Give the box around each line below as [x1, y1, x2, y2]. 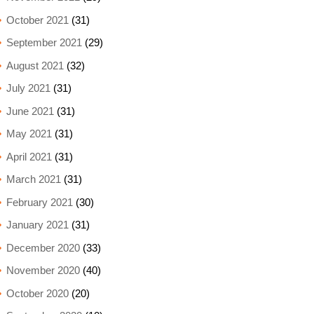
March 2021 [6, 173, 61, 185]
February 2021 [6, 196, 73, 208]
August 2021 [6, 59, 64, 71]
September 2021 [6, 36, 82, 48]
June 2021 [6, 104, 54, 117]
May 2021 [6, 128, 52, 139]
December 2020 [6, 241, 80, 254]
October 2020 [6, 287, 69, 299]
